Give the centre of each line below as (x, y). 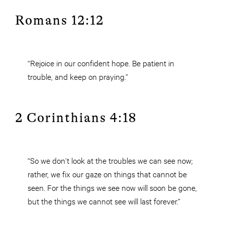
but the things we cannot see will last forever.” (104, 201)
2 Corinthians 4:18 (76, 118)
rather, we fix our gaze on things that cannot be (107, 174)
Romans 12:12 (60, 21)
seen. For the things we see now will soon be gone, (112, 187)
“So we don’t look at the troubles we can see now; (110, 160)
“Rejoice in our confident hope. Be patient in (101, 63)
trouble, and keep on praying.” (78, 76)
